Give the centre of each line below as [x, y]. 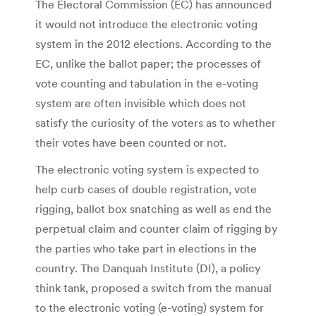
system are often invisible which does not [141, 103]
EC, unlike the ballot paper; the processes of [148, 63]
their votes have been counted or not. [131, 142]
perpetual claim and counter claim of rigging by [157, 228]
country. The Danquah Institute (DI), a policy [148, 268]
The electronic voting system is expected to [147, 169]
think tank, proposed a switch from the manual [153, 287]
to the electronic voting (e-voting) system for [150, 307]
